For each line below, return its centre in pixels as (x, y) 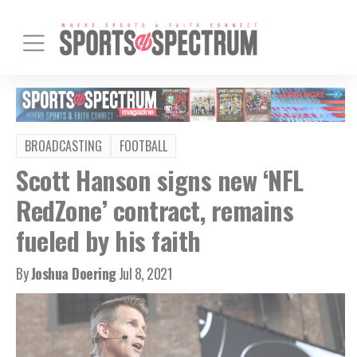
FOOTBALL (143, 145)
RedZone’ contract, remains (155, 210)
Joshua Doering (73, 273)
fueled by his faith (108, 240)
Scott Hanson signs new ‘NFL (160, 179)
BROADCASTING (63, 145)
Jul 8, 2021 (145, 273)
